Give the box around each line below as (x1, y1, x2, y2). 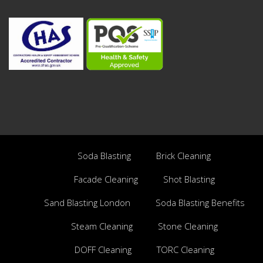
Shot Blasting (163, 173, 215, 185)
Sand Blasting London (43, 196, 130, 208)
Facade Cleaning (73, 173, 138, 185)
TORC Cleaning (156, 243, 214, 255)
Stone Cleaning (157, 220, 218, 232)
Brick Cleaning (156, 149, 211, 161)
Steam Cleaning (70, 220, 133, 232)
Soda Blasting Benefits (155, 196, 245, 208)
